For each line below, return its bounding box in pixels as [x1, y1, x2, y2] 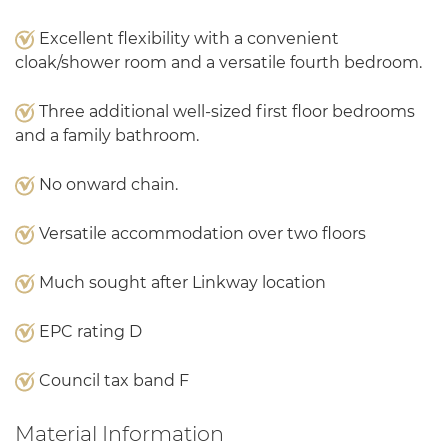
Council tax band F [35, 371, 189, 390]
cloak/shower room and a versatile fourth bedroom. [15, 53, 422, 72]
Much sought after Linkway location [35, 273, 326, 292]
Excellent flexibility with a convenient [35, 29, 339, 48]
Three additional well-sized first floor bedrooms [35, 102, 415, 121]
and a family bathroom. [15, 126, 199, 145]
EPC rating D [35, 322, 142, 341]
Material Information [15, 421, 224, 446]
